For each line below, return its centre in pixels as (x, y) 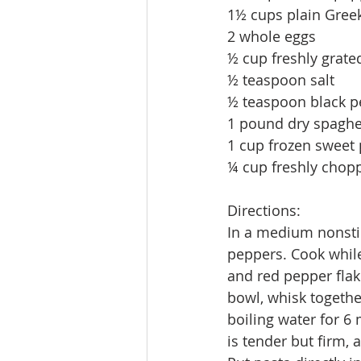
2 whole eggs (274, 37)
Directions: (264, 211)
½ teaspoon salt (283, 80)
